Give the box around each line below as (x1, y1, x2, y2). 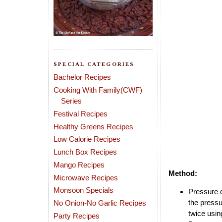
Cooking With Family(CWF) (54, 86, 142, 94)
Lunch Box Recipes (54, 148, 117, 156)
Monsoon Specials (54, 186, 113, 195)
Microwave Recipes (54, 173, 118, 182)
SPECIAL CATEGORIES (54, 61, 135, 67)
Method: (168, 169, 197, 178)
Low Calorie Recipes (54, 135, 120, 144)
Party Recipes (54, 211, 100, 220)
